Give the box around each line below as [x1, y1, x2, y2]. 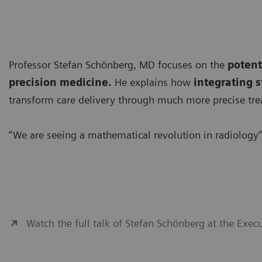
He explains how [112, 75, 191, 88]
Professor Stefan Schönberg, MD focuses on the [9, 58, 227, 71]
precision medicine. [9, 75, 112, 88]
